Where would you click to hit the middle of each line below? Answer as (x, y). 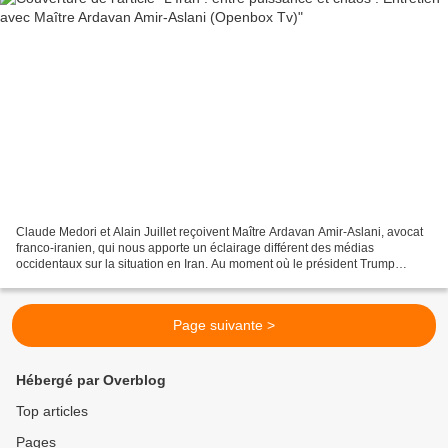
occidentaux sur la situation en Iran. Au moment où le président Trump (205, 264)
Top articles (52, 411)
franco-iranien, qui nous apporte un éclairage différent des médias (195, 248)
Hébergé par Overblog (91, 380)
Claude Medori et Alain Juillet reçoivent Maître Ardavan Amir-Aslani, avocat (219, 232)
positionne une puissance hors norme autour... (141, 280)
